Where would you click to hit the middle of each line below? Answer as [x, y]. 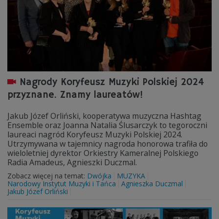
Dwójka [99, 176]
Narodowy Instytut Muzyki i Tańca [62, 184]
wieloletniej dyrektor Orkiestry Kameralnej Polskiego [103, 153]
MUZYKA [131, 176]
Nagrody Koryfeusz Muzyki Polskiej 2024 [112, 82]
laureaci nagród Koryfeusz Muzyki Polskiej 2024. [95, 134]
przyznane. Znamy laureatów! [75, 95]
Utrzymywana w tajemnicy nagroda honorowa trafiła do [108, 144]
